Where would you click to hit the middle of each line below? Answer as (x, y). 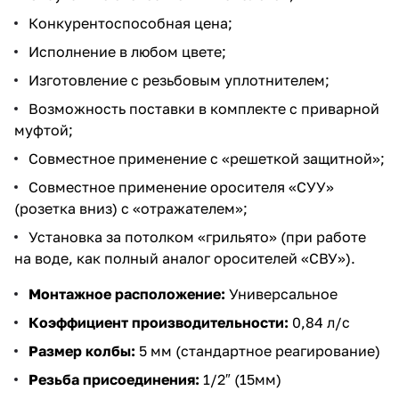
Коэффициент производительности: (159, 322)
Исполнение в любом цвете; (127, 51)
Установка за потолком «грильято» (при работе (197, 236)
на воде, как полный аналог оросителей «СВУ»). (185, 258)
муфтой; (44, 130)
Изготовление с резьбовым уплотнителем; (179, 80)
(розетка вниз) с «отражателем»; (131, 208)
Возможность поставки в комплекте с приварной (204, 108)
